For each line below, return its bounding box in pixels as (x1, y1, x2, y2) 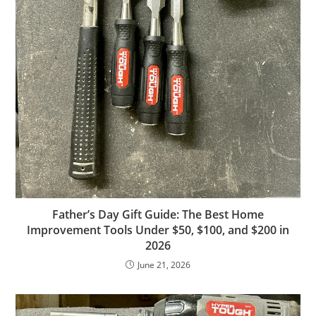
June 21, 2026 (138, 259, 190, 272)
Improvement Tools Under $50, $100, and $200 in (27, 222, 289, 238)
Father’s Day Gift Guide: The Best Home (52, 207, 264, 223)
